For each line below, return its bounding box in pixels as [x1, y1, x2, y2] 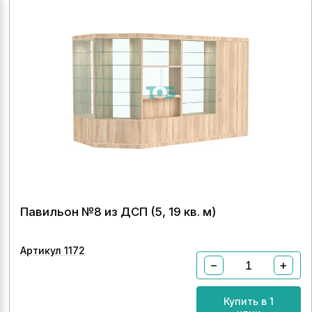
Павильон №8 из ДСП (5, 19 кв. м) [20, 205, 217, 219]
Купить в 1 [223, 295, 274, 307]
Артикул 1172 [20, 244, 86, 256]
